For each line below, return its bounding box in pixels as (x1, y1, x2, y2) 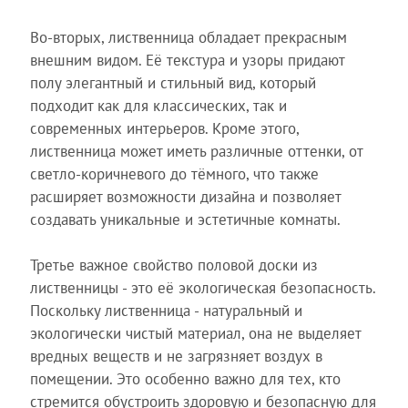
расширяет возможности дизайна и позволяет (29, 186, 341, 207)
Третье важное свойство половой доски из (29, 255, 318, 275)
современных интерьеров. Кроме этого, (29, 117, 299, 138)
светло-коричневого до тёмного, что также (29, 163, 319, 184)
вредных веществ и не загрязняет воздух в (29, 346, 322, 366)
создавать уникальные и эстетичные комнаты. (29, 209, 341, 229)
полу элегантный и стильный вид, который (29, 72, 316, 93)
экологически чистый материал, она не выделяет (29, 323, 361, 343)
